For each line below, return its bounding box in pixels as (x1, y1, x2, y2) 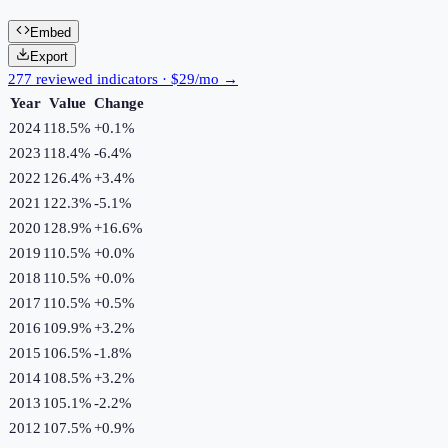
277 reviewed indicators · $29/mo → (8, 70, 238, 87)
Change (94, 94, 144, 111)
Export (30, 48, 68, 64)
